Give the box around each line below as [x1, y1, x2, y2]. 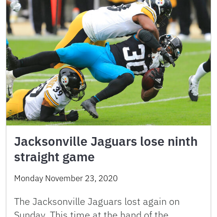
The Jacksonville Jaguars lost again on [14, 194, 180, 208]
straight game [14, 148, 95, 165]
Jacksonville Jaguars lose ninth [14, 132, 198, 149]
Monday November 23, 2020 [14, 172, 118, 184]
